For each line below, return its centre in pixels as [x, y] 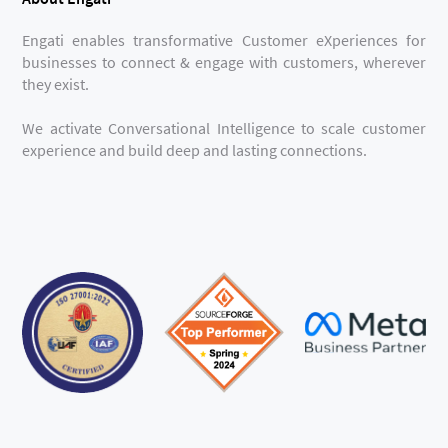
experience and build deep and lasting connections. [195, 150]
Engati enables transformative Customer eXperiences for [224, 40]
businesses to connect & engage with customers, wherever [224, 62]
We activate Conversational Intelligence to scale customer [224, 128]
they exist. [56, 84]
